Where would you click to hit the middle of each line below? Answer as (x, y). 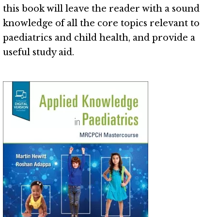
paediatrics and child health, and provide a (99, 38)
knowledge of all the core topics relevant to (101, 23)
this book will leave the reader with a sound (101, 9)
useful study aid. (39, 52)
